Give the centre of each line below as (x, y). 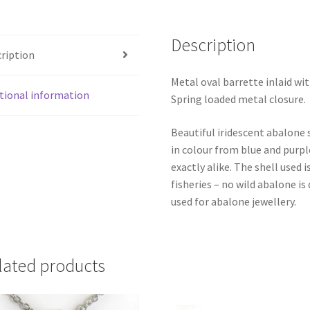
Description (213, 45)
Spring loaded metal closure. (239, 99)
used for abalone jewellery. (234, 202)
